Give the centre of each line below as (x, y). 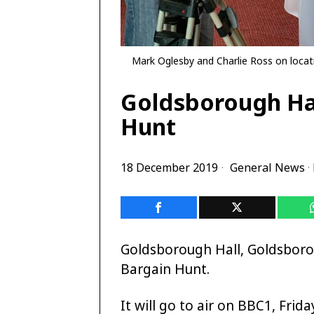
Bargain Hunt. (165, 269)
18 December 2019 (169, 167)
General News (267, 167)
